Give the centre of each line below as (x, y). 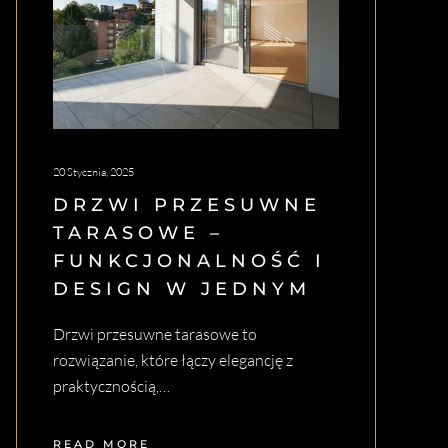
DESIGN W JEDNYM (182, 289)
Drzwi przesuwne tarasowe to (155, 334)
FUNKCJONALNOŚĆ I (189, 261)
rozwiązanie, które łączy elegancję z (173, 360)
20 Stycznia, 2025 (93, 172)
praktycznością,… (111, 386)
